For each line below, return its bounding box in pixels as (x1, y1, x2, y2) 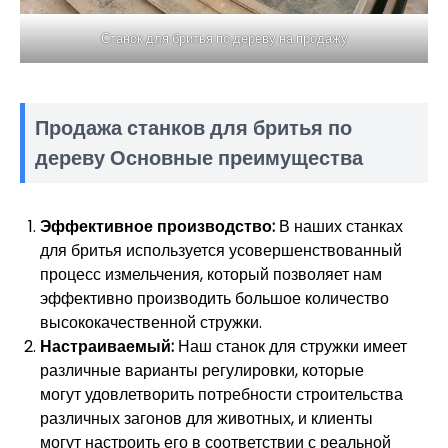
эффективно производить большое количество (40, 286, 389, 310)
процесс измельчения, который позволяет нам (40, 262, 382, 286)
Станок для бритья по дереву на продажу (100, 28, 348, 48)
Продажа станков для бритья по (35, 113, 352, 142)
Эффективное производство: (40, 214, 275, 238)
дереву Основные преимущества (35, 143, 363, 172)
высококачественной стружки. (40, 310, 262, 334)
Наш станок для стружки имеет (174, 334, 407, 358)
